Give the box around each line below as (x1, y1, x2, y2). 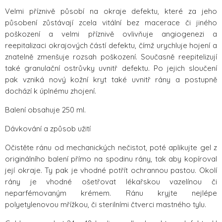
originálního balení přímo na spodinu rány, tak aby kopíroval (5, 154, 217, 164)
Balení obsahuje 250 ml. (5, 105, 86, 115)
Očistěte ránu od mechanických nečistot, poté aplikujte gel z (5, 143, 217, 153)
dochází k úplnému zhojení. (5, 86, 96, 96)
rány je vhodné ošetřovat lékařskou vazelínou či (5, 177, 217, 187)
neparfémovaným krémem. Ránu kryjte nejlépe (5, 188, 217, 198)
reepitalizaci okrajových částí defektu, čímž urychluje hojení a (5, 41, 217, 51)
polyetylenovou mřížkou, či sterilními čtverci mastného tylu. (5, 200, 206, 210)
